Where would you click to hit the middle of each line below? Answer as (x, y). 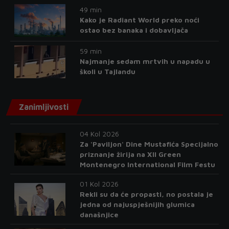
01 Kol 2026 (99, 184)
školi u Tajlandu (107, 72)
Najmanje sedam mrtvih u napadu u (145, 61)
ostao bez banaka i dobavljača (134, 30)
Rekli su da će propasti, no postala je (146, 194)
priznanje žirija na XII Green (130, 154)
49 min (90, 10)
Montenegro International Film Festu (147, 165)
